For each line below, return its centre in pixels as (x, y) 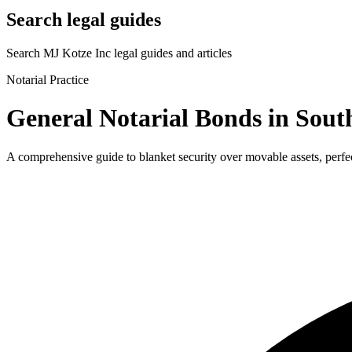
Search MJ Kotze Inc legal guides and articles (119, 53)
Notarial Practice (48, 79)
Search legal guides (84, 19)
